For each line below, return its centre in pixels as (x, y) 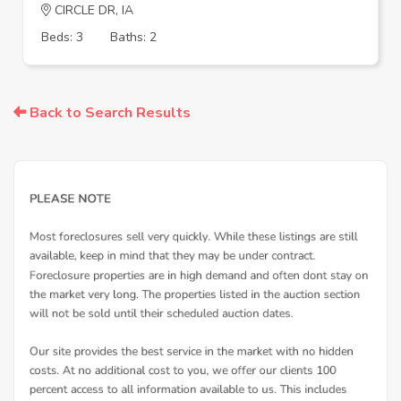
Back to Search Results (108, 112)
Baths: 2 (133, 37)
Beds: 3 (62, 37)
